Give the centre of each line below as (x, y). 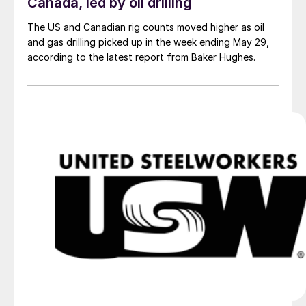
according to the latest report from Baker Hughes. (141, 57)
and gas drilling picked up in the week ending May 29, (148, 42)
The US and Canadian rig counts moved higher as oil (146, 27)
